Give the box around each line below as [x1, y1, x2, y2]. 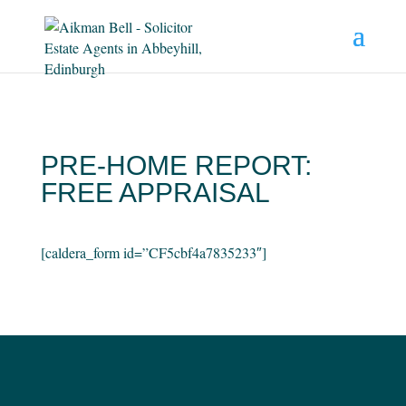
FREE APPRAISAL [40, 178, 270, 208]
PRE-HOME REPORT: [40, 150, 312, 180]
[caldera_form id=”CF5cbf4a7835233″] [40, 243, 266, 262]
